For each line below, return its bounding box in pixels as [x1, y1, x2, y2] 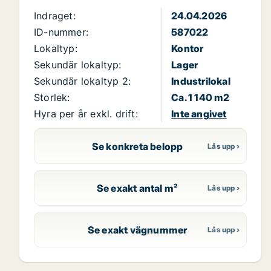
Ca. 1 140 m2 [171, 91, 230, 104]
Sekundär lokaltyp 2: [34, 75, 131, 88]
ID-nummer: [34, 26, 88, 39]
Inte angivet [171, 108, 227, 120]
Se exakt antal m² [96, 181, 178, 194]
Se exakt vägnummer [87, 223, 188, 236]
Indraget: [34, 10, 76, 22]
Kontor [171, 42, 204, 55]
